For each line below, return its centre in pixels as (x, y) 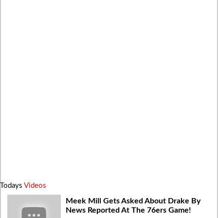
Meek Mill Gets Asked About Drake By (133, 201)
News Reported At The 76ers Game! (128, 210)
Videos (35, 185)
